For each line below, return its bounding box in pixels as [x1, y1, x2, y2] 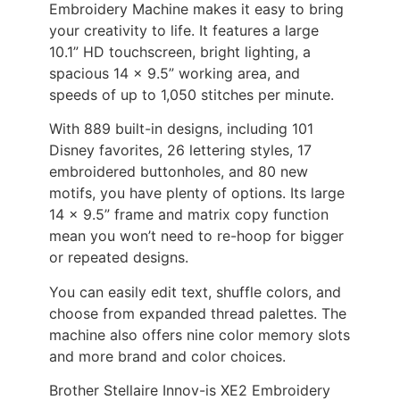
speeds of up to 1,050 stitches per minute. [49, 85, 334, 104]
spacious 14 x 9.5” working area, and [49, 63, 300, 82]
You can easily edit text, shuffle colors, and [49, 282, 341, 301]
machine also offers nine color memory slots [49, 325, 350, 344]
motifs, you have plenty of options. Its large [49, 184, 345, 203]
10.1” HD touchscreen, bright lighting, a [49, 42, 311, 61]
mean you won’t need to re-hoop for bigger [49, 227, 344, 246]
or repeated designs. [49, 248, 188, 267]
